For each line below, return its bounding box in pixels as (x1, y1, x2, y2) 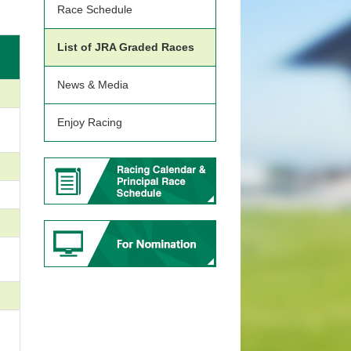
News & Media (57, 78, 128, 91)
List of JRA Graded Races (57, 41, 194, 53)
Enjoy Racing (57, 116, 122, 128)
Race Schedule (57, 3, 132, 16)
